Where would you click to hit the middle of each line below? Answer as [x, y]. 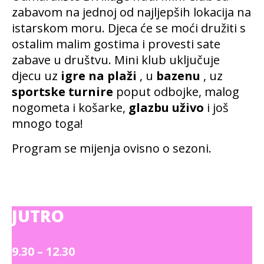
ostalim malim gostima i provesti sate [116, 44]
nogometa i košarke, [70, 108]
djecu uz [36, 76]
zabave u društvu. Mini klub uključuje [116, 60]
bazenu [178, 76]
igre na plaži [99, 76]
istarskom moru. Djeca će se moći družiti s [129, 28]
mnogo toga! [47, 123]
